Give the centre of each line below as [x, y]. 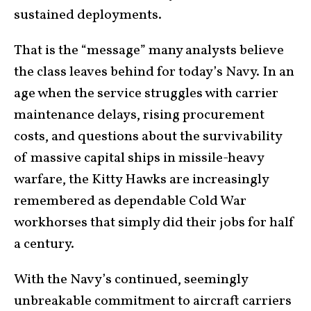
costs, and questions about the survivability [148, 136]
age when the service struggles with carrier [146, 93]
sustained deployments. [88, 15]
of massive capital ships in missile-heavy [139, 158]
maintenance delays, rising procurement [139, 115]
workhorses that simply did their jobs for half [154, 222]
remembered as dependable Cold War [130, 201]
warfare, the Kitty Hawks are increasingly [141, 179]
